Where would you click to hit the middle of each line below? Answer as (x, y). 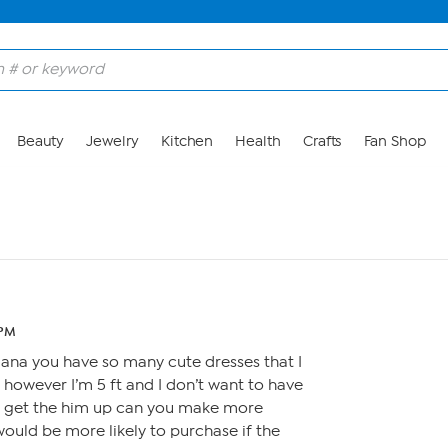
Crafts (322, 141)
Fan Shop (394, 141)
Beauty (40, 141)
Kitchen (187, 141)
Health (258, 141)
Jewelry (112, 141)
